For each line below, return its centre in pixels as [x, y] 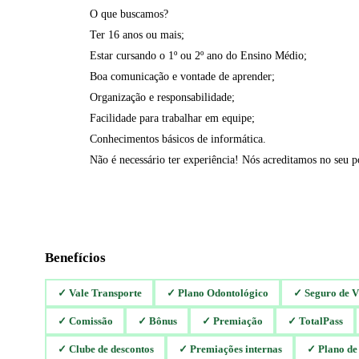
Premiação [238, 321]
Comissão [91, 321]
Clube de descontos [111, 349]
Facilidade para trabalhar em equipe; [172, 118]
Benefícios [75, 258]
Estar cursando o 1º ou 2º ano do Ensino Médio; [198, 55]
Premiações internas [236, 349]
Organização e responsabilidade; [162, 97]
